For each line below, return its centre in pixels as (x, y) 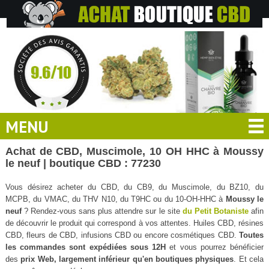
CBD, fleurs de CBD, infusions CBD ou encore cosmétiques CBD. (122, 235)
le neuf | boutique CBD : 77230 (83, 163)
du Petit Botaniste (215, 211)
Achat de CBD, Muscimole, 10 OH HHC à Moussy (134, 151)
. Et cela (249, 259)
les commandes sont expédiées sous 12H (86, 247)
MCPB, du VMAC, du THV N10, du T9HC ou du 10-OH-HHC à (115, 199)
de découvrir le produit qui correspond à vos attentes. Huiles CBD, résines (134, 223)
